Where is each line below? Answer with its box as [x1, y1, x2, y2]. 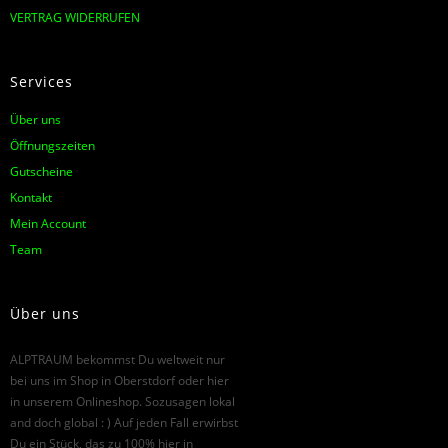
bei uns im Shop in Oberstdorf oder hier [10, 371, 229, 389]
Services [10, 71, 73, 91]
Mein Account [10, 214, 86, 232]
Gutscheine [10, 162, 73, 180]
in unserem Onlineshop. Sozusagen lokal [10, 392, 235, 410]
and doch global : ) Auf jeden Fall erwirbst [10, 413, 238, 431]
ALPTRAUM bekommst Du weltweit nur [10, 350, 225, 368]
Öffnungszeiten [10, 136, 95, 154]
